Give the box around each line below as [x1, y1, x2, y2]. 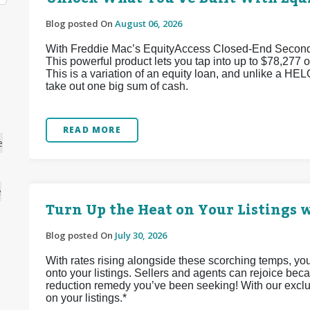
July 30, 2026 [115, 229, 167, 241]
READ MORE [63, 124, 121, 136]
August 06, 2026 [115, 17, 182, 30]
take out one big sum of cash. [46, 80, 188, 92]
